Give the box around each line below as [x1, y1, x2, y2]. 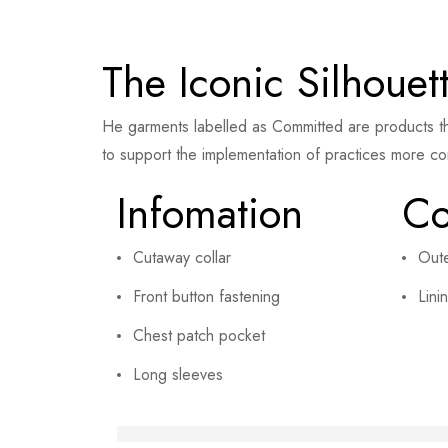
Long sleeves [133, 363, 223, 387]
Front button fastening [133, 285, 280, 309]
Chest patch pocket [133, 324, 265, 348]
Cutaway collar [133, 246, 231, 270]
